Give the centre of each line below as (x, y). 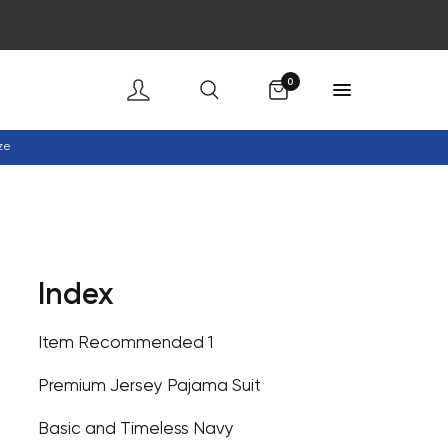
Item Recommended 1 (125, 343)
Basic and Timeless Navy (135, 429)
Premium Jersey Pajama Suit (149, 386)
